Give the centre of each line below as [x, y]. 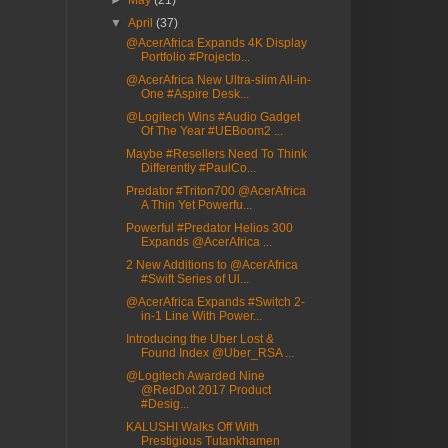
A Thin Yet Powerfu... [196, 205]
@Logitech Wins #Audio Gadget [212, 117]
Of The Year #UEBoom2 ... [211, 131]
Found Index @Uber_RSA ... [217, 353]
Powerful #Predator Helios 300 [209, 228]
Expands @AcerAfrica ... [206, 242]
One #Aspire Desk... [194, 94]
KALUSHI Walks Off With [192, 427]
